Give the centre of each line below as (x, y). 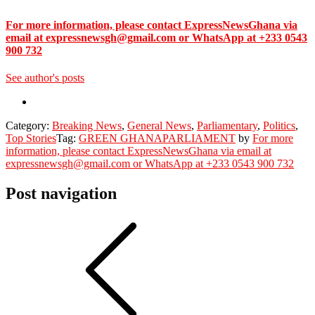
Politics (279, 126)
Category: (29, 126)
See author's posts (45, 78)
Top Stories (31, 139)
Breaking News (87, 126)
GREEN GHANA (121, 139)
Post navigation (61, 194)
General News (159, 126)
